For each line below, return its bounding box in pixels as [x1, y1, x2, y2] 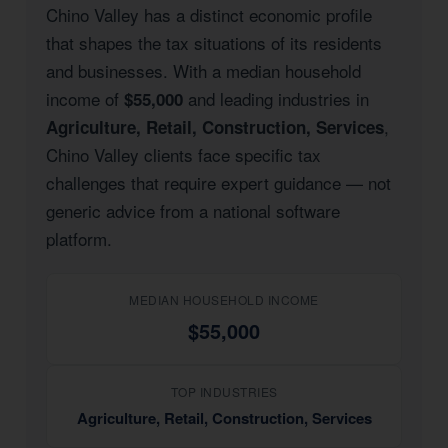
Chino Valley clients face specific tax [46, 142, 321, 167]
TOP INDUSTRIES [170, 383, 278, 400]
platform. [46, 226, 112, 251]
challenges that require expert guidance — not [46, 170, 391, 195]
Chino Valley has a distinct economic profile [46, 2, 372, 27]
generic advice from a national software [46, 198, 340, 223]
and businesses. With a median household [46, 58, 361, 83]
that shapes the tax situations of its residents [46, 30, 382, 55]
